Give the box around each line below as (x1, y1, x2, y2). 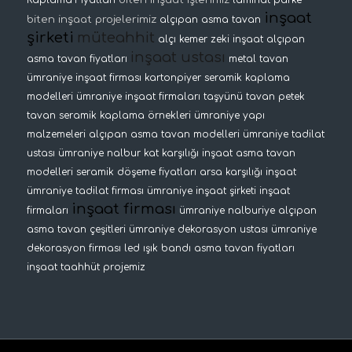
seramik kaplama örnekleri (58, 110, 191, 122)
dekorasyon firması (26, 243, 121, 255)
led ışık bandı (123, 243, 191, 255)
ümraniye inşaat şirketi (146, 185, 256, 197)
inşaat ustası (130, 49, 225, 66)
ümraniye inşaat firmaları (75, 91, 200, 103)
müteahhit (76, 30, 155, 46)
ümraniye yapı (193, 110, 265, 122)
